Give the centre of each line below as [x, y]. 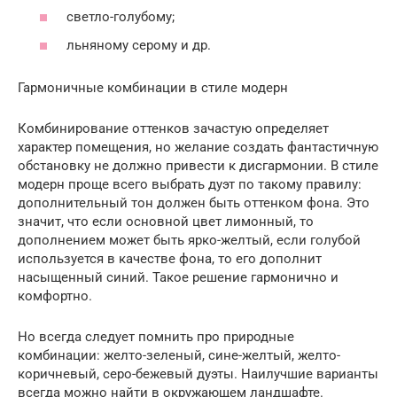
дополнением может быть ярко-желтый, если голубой [189, 240]
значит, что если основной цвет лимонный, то [166, 221]
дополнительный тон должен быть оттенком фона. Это [194, 202]
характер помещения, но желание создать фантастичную [198, 147]
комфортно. [55, 296]
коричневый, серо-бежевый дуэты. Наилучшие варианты [198, 374]
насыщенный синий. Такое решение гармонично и [178, 277]
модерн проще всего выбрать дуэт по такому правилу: [190, 184]
